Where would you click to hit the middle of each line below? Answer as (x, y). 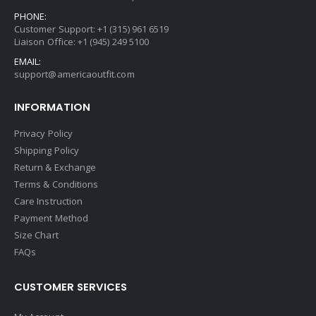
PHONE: (31, 16)
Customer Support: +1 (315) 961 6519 (92, 29)
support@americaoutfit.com (74, 74)
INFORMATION (52, 107)
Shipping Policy (47, 150)
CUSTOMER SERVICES (71, 286)
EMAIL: (28, 61)
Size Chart (36, 235)
